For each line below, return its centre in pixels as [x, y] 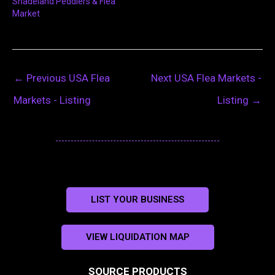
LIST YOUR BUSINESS [137, 200]
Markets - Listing [52, 100]
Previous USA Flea [67, 78]
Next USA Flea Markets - [206, 78]
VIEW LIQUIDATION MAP [137, 237]
